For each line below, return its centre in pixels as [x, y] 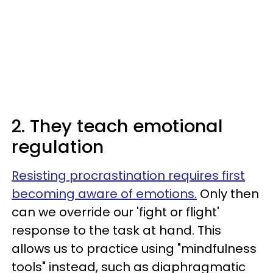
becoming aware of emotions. [104, 194]
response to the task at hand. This [116, 230]
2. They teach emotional [117, 126]
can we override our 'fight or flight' [115, 212]
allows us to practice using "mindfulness [134, 249]
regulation [58, 147]
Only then [228, 194]
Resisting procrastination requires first [128, 175]
